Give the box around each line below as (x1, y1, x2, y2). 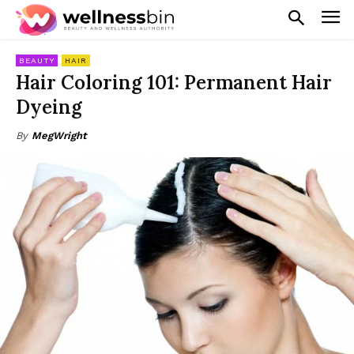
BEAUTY (19, 55, 55, 65)
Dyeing (16, 94, 82, 119)
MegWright (32, 129, 87, 141)
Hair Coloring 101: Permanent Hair (16, 70, 332, 95)
